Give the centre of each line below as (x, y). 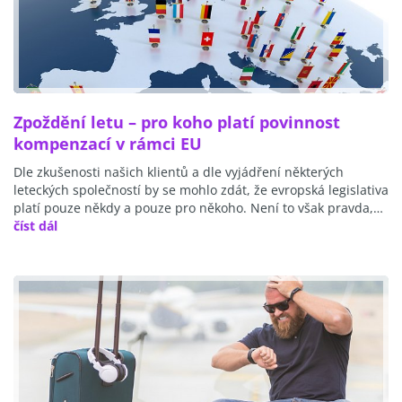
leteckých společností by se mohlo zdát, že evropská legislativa (201, 189)
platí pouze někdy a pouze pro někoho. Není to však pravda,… (198, 207)
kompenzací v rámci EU (108, 143)
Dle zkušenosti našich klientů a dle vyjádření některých (179, 171)
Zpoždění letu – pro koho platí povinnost (177, 122)
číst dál (35, 225)
